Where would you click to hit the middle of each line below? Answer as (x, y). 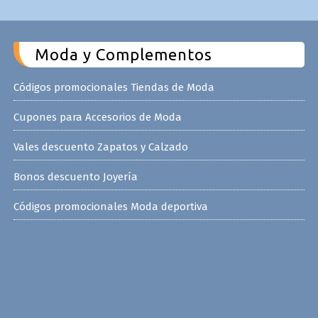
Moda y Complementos (123, 54)
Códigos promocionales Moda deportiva (110, 206)
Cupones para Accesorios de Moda (97, 117)
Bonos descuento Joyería (75, 176)
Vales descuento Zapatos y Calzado (100, 147)
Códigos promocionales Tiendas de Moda (114, 87)
